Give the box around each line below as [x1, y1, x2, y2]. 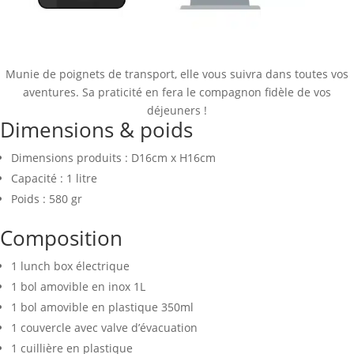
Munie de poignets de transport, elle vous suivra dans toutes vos [6, 66, 348, 82]
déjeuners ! [147, 103, 207, 119]
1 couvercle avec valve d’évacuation [11, 320, 198, 336]
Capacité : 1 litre [11, 171, 97, 186]
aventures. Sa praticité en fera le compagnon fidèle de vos [23, 85, 331, 100]
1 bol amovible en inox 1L [11, 279, 145, 295]
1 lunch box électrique [11, 258, 130, 274]
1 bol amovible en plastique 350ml [11, 299, 194, 315]
